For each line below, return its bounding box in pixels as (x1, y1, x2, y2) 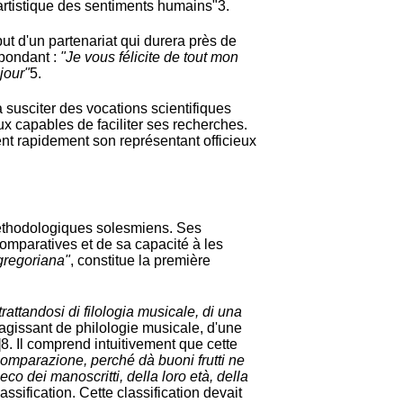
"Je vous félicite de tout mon (60, 49, 238, 66)
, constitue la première (70, 252, 210, 268)
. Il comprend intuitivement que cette (9, 336, 237, 352)
